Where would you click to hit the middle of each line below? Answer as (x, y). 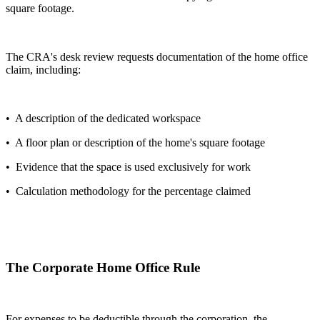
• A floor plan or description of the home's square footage (135, 142)
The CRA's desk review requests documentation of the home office (157, 56)
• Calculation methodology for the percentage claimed (128, 191)
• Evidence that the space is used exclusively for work (128, 166)
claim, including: (43, 69)
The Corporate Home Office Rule (103, 267)
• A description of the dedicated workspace (103, 118)
